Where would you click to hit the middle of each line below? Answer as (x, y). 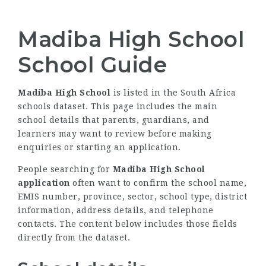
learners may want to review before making (115, 134)
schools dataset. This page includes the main (118, 106)
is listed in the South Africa (173, 93)
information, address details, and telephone (116, 210)
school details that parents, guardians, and (114, 120)
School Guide (92, 65)
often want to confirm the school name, (158, 183)
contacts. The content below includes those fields (128, 224)
